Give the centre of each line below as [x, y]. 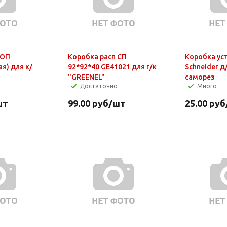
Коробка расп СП [97, 56]
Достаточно [99, 86]
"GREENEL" [86, 77]
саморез [200, 77]
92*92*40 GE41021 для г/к [112, 67]
